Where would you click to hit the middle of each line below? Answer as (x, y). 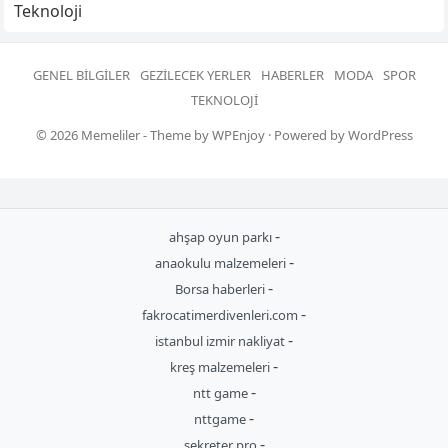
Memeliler (110, 134)
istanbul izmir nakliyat (221, 340)
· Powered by (306, 134)
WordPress (380, 134)
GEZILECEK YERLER (195, 74)
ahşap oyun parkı (221, 236)
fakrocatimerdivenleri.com (221, 314)
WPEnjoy (238, 134)
